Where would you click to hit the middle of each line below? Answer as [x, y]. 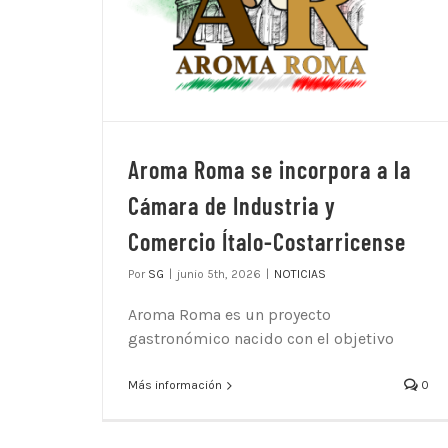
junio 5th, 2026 [219, 274]
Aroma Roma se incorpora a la [269, 170]
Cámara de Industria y [232, 206]
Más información [175, 385]
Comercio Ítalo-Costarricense [267, 242]
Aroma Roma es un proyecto [229, 315]
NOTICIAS [300, 274]
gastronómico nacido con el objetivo [261, 339]
